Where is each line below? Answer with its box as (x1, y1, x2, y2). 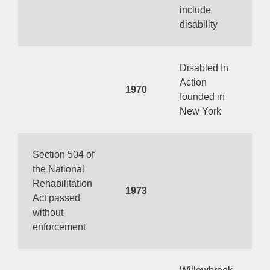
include (180, 5, 211, 15)
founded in (180, 92, 225, 102)
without (33, 207, 63, 218)
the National (33, 164, 84, 174)
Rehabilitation (33, 178, 92, 189)
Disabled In (180, 63, 228, 73)
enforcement (33, 222, 86, 232)
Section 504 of (33, 149, 94, 160)
